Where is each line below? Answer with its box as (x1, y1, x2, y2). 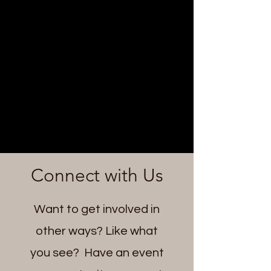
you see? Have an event (30, 247, 164, 259)
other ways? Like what (36, 225, 158, 237)
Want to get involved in (34, 203, 160, 215)
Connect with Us (30, 165, 163, 186)
